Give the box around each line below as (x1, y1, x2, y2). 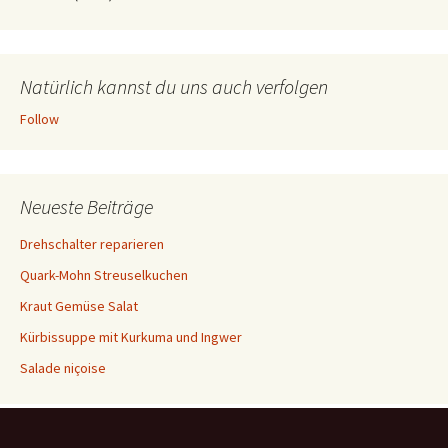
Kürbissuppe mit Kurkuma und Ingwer (20, 328, 242, 346)
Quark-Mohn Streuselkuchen (20, 266, 188, 284)
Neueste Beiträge (20, 194, 153, 219)
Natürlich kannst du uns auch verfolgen (20, 74, 328, 99)
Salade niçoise (20, 359, 106, 377)
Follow (20, 110, 59, 128)
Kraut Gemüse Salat (20, 297, 138, 315)
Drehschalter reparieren (20, 235, 164, 253)
